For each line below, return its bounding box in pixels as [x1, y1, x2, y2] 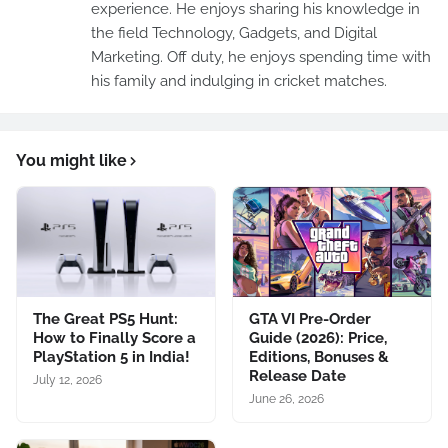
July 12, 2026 [33, 372, 102, 387]
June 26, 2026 [249, 391, 324, 406]
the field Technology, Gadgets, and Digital [91, 23, 377, 42]
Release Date [249, 366, 346, 385]
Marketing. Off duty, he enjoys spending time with [91, 47, 431, 66]
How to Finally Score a [33, 328, 196, 347]
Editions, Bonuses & [249, 347, 389, 366]
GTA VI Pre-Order [249, 309, 371, 328]
